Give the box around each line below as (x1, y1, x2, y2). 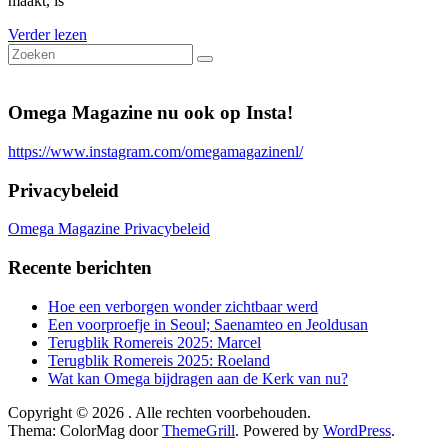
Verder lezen (8, 26, 87, 44)
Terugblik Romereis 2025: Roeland (48, 351, 270, 369)
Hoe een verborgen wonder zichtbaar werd (48, 297, 318, 315)
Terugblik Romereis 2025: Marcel (48, 333, 261, 351)
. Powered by (235, 421, 323, 439)
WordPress (323, 421, 391, 439)
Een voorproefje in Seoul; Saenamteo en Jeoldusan (48, 315, 368, 333)
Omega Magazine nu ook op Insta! (8, 102, 293, 124)
